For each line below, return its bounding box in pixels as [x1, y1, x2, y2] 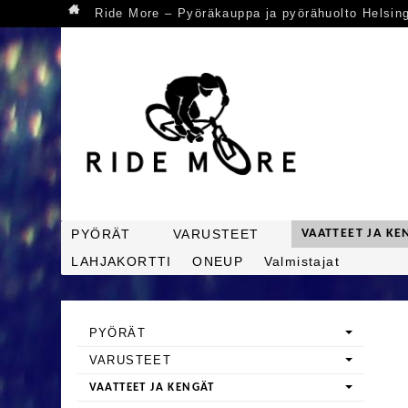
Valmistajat [263, 254, 340, 270]
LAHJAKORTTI [71, 254, 172, 270]
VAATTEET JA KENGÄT [88, 381, 215, 393]
